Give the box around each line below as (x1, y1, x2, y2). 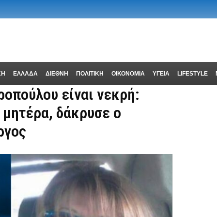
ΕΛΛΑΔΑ (13, 70, 38, 77)
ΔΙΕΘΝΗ (45, 70, 68, 77)
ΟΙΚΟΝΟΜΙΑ (111, 70, 145, 77)
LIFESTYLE (177, 70, 208, 77)
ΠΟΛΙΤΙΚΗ (76, 70, 104, 77)
